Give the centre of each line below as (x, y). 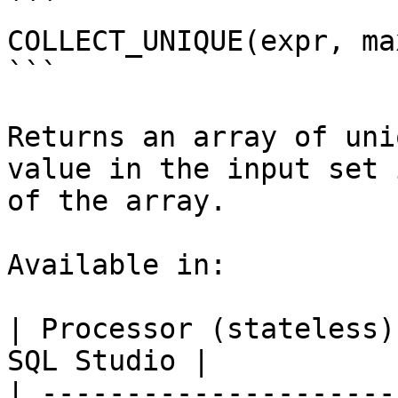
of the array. (117, 201)
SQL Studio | (108, 361)
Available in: (117, 265)
